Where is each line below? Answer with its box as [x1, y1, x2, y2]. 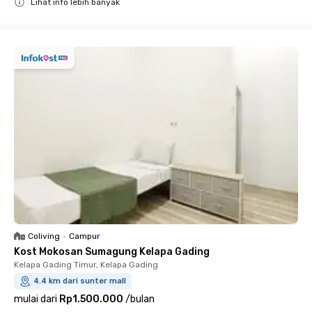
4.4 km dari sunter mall [33, 276, 126, 286]
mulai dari [14, 293, 57, 305]
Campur [69, 231, 100, 241]
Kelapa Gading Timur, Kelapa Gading [14, 260, 158, 270]
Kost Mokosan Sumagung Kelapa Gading [14, 246, 210, 258]
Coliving [28, 231, 60, 241]
